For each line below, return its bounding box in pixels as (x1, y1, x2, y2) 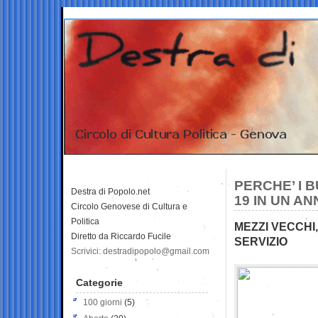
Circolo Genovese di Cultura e (71, 201, 187, 212)
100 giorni (83, 297, 122, 307)
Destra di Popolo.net (71, 186, 150, 197)
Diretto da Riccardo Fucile (71, 231, 171, 241)
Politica (71, 216, 99, 226)
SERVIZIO (234, 234, 287, 248)
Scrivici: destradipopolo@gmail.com (71, 246, 209, 256)
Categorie (76, 276, 123, 288)
